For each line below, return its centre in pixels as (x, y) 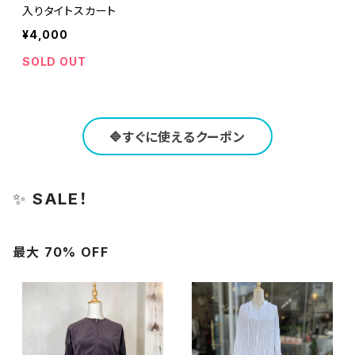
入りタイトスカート (70, 11)
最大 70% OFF (61, 252)
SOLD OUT (54, 61)
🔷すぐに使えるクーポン (177, 137)
